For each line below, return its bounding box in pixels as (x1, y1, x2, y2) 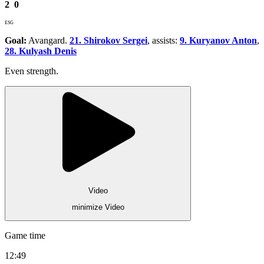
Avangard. (27, 35, 70, 46)
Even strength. (5, 66, 58, 77)
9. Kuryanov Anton (180, 35, 257, 46)
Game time (5, 230, 45, 241)
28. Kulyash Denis (5, 46, 77, 57)
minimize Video (71, 203, 124, 212)
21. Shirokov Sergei (70, 35, 147, 46)
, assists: (147, 35, 180, 46)
